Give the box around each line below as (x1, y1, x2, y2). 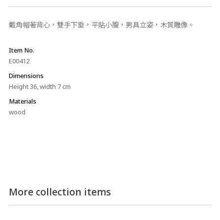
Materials (8, 97, 36, 106)
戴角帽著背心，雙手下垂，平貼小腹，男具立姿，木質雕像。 (8, 20, 198, 29)
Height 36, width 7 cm (8, 82, 71, 91)
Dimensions (8, 71, 44, 80)
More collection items (8, 185, 111, 198)
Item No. (8, 46, 34, 55)
